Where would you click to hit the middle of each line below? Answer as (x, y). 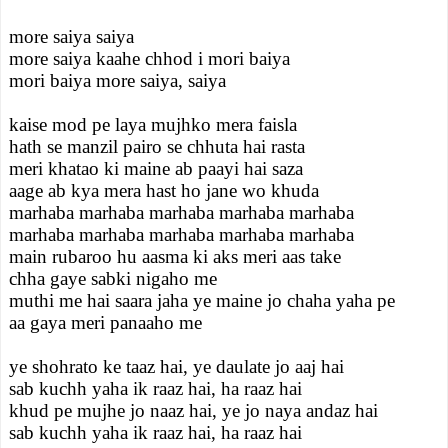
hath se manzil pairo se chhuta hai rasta (157, 146)
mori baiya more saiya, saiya (117, 80)
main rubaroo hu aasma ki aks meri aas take (175, 256)
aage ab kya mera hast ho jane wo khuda (164, 190)
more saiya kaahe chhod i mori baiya (149, 58)
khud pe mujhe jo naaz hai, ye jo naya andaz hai (193, 410)
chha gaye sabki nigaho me (113, 278)
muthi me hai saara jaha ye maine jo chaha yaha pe (202, 300)
